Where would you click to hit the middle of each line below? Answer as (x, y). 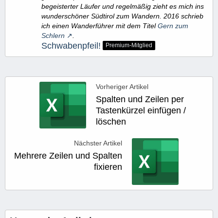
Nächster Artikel (98, 143)
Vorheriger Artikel (122, 86)
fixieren (108, 167)
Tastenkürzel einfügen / (141, 110)
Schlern (53, 35)
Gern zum (173, 26)
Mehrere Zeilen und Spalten (68, 155)
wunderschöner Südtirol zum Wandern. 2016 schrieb (122, 16)
